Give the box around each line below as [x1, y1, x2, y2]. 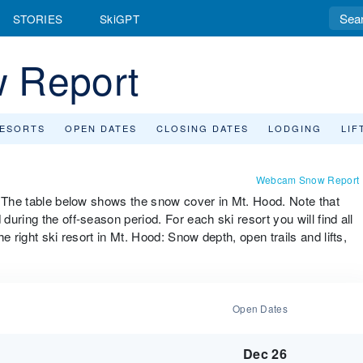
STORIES [13, 10, 63, 27]
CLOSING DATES [156, 122, 249, 135]
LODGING [268, 122, 322, 135]
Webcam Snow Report [255, 173, 360, 186]
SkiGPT [100, 10, 139, 27]
